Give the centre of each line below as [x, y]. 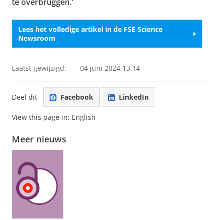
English [84, 117]
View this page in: [42, 117]
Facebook [77, 97]
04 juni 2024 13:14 [110, 68]
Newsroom [37, 38]
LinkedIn [134, 97]
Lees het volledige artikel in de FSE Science [90, 29]
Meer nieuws [39, 139]
